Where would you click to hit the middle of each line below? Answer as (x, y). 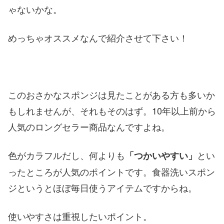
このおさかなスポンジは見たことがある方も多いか (111, 95)
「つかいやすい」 (161, 156)
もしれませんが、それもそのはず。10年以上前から (112, 111)
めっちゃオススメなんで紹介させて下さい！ (98, 37)
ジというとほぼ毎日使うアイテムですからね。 (102, 188)
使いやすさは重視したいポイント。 (80, 216)
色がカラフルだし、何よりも (66, 155)
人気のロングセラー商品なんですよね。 (89, 127)
